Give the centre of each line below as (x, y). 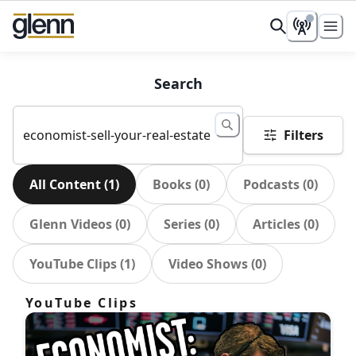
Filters (304, 135)
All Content (65, 185)
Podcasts (271, 185)
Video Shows (208, 264)
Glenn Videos (71, 224)
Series (182, 224)
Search (178, 84)
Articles (277, 224)
